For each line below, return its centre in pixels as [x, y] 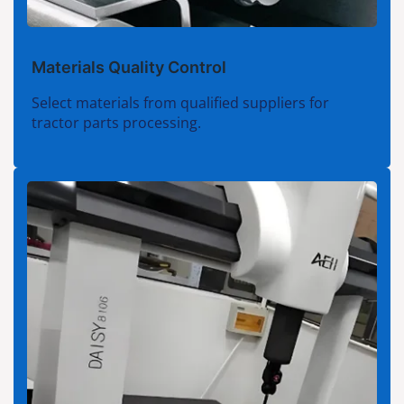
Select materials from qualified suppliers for [180, 103]
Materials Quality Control [129, 68]
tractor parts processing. [116, 123]
